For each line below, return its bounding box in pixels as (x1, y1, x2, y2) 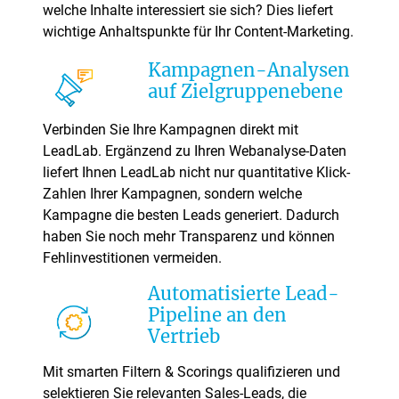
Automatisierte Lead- (148, 281, 340, 305)
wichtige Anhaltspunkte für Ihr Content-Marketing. (43, 22, 354, 40)
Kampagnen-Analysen (148, 58, 351, 82)
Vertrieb (148, 324, 221, 348)
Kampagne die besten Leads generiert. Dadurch (43, 206, 339, 224)
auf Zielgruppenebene (148, 79, 344, 103)
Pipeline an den (148, 303, 288, 327)
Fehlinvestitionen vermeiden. (43, 248, 222, 266)
